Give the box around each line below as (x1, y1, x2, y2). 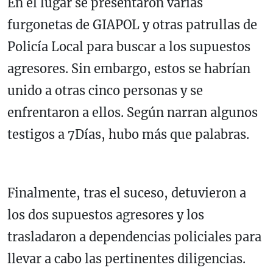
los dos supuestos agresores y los (7, 207, 204, 223)
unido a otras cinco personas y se (7, 83, 203, 99)
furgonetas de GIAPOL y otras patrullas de (7, 17, 257, 33)
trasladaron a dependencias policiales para (7, 229, 261, 245)
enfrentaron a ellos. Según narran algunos (7, 105, 258, 121)
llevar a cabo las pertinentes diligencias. (7, 251, 246, 267)
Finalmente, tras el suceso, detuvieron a (7, 185, 246, 201)
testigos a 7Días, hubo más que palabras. (7, 127, 249, 143)
